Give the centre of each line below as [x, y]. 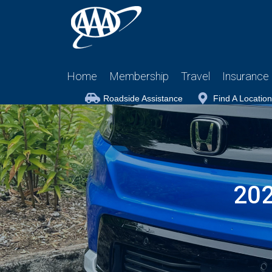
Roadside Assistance [143, 98]
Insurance [246, 76]
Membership [139, 76]
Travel [195, 76]
